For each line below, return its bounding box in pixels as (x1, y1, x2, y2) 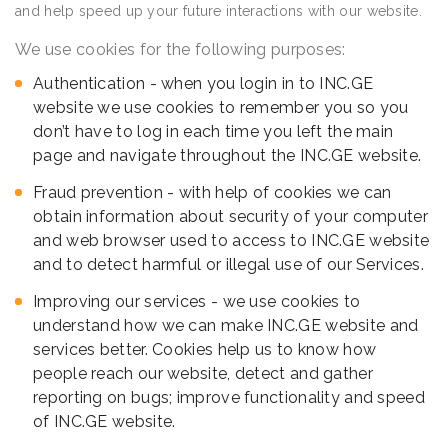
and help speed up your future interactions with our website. (15, 3, 422, 20)
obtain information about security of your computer (33, 207, 428, 227)
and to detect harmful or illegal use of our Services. (33, 255, 424, 275)
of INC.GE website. (33, 412, 176, 432)
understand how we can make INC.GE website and (33, 316, 419, 336)
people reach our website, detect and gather (33, 364, 373, 384)
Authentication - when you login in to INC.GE (33, 74, 374, 94)
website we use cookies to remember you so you (33, 98, 409, 118)
